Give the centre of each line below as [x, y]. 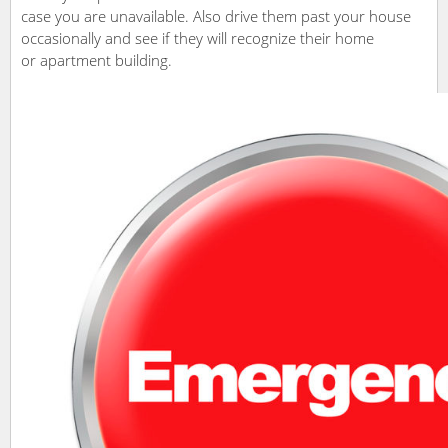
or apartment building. [96, 60]
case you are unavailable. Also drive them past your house [216, 16]
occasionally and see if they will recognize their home [197, 38]
